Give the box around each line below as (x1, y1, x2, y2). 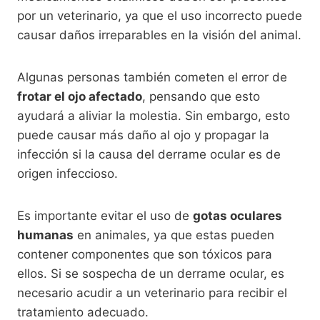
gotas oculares (193, 208, 282, 223)
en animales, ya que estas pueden (74, 227, 274, 242)
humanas (17, 227, 74, 242)
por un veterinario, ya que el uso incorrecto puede (17, 8, 302, 23)
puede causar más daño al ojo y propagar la (17, 127, 269, 142)
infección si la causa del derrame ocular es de (17, 146, 281, 161)
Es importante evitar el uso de (17, 208, 193, 223)
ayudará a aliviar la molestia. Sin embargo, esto (17, 108, 290, 123)
